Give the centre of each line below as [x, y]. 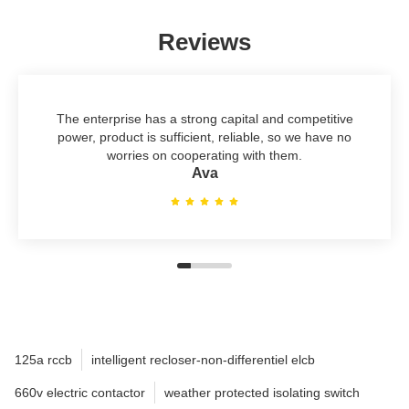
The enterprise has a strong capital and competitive [204, 118]
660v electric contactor [80, 392]
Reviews [204, 42]
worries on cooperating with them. [204, 155]
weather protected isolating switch [262, 392]
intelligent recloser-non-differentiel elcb [203, 359]
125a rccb [43, 359]
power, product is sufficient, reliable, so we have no [204, 136]
